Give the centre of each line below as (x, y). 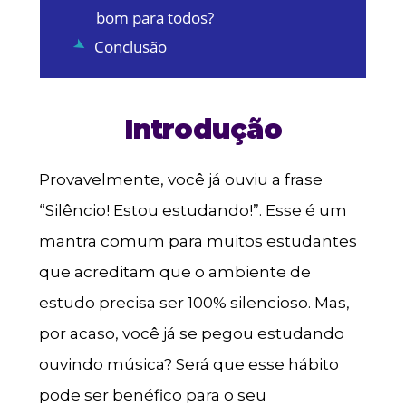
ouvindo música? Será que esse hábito (188, 364)
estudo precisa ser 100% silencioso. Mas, (194, 302)
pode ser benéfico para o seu (152, 395)
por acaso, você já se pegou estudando (191, 333)
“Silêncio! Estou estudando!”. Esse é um (193, 210)
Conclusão (130, 47)
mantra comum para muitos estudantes (198, 241)
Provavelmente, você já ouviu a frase (180, 179)
